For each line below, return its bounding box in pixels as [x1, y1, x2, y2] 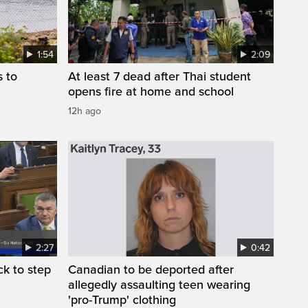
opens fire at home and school [68, 84, 234, 100]
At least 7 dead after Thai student [68, 69, 251, 85]
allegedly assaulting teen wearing [68, 277, 250, 293]
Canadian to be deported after [68, 262, 234, 278]
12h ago [68, 105, 101, 118]
